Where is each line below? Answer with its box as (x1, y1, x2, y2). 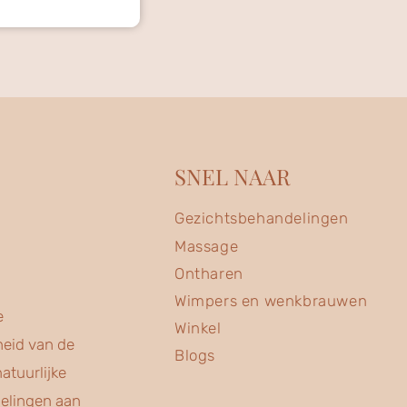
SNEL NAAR (174, 161, 291, 191)
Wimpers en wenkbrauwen (174, 291, 368, 310)
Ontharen (174, 263, 243, 283)
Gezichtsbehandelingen (174, 208, 349, 227)
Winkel (174, 318, 222, 337)
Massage (174, 236, 239, 255)
